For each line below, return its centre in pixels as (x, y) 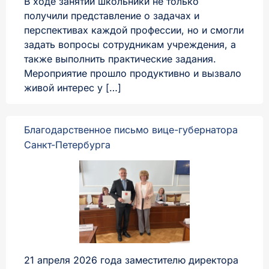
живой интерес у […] (73, 88)
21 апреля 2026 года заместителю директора (131, 260)
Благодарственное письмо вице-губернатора (131, 129)
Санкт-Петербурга (67, 144)
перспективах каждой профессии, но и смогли (134, 30)
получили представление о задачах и (112, 16)
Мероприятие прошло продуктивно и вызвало (133, 74)
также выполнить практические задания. (120, 59)
